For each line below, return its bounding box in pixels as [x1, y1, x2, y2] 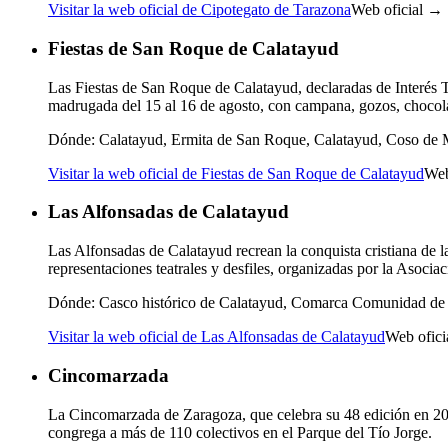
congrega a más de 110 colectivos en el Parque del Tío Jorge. [48, 423, 432, 441]
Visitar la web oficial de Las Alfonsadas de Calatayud [48, 328, 385, 346]
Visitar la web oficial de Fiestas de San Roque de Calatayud [48, 164, 424, 182]
